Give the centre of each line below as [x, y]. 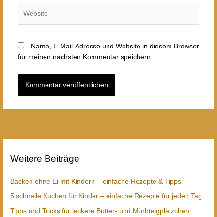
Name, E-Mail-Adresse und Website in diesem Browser [115, 46]
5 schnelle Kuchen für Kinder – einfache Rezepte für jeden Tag [106, 196]
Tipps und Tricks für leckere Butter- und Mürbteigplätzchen [100, 211]
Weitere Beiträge [45, 158]
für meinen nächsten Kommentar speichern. [85, 57]
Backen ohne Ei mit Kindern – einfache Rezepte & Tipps [96, 181]
